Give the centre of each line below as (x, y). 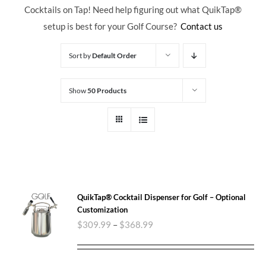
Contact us (202, 26)
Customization (103, 209)
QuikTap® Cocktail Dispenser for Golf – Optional (162, 197)
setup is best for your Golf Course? (112, 26)
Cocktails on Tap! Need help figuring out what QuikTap (129, 9)
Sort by (80, 55)
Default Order (114, 55)
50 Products (107, 90)
